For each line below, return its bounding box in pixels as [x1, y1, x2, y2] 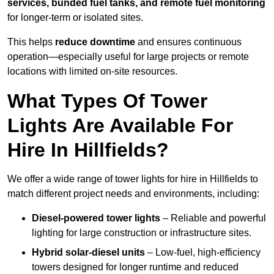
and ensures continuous [135, 37, 242, 48]
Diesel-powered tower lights [32, 213, 160, 224]
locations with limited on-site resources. [7, 66, 177, 77]
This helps [7, 37, 55, 48]
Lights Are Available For [7, 114, 233, 137]
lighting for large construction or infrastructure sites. [32, 228, 251, 239]
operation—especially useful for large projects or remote [7, 51, 249, 62]
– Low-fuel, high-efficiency [145, 247, 261, 258]
